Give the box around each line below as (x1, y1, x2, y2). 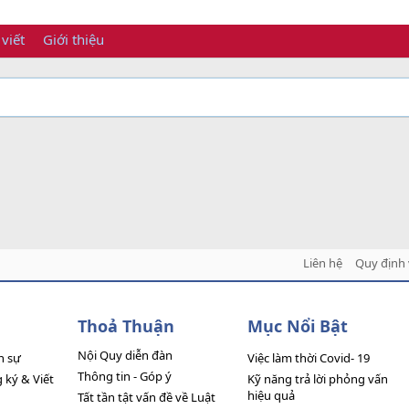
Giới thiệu (43, 30, 104, 49)
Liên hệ (302, 254, 342, 271)
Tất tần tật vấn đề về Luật (78, 388, 216, 405)
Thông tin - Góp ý (78, 367, 173, 384)
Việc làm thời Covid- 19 (246, 349, 370, 366)
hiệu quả (246, 386, 295, 404)
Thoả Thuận (78, 314, 175, 337)
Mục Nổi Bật (246, 314, 348, 337)
